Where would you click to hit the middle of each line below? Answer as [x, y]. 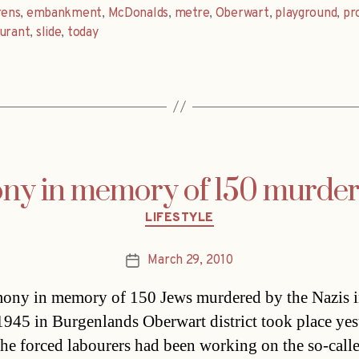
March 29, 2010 [190, 261]
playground [306, 13]
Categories [214, 211]
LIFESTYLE [179, 218]
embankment [64, 13]
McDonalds [138, 13]
